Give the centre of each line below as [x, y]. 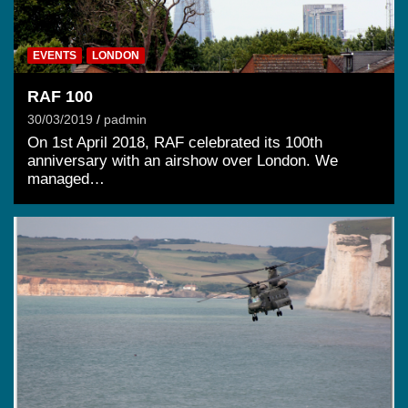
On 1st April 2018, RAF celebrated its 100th [175, 142]
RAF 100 [60, 96]
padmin [125, 119]
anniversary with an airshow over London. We [183, 160]
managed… [66, 178]
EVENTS [55, 55]
